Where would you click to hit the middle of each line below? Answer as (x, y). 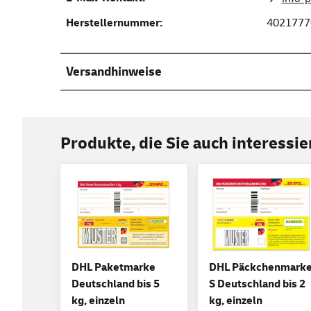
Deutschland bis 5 (116, 284)
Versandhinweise (114, 72)
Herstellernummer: (114, 23)
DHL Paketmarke (114, 268)
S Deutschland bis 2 (257, 284)
